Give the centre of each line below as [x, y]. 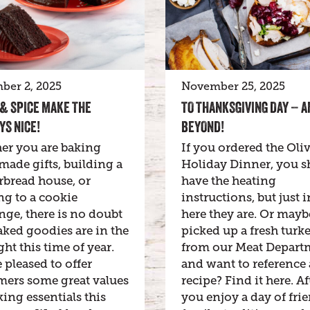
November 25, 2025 [233, 86]
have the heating [229, 181]
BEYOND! [203, 126]
